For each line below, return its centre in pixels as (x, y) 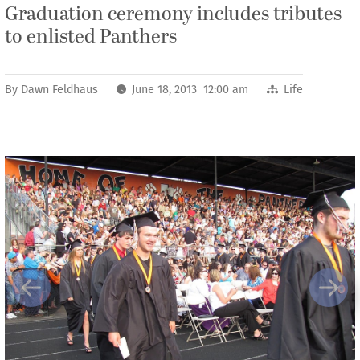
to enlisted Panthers (91, 37)
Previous (55, 295)
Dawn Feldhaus (59, 90)
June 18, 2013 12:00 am (190, 90)
